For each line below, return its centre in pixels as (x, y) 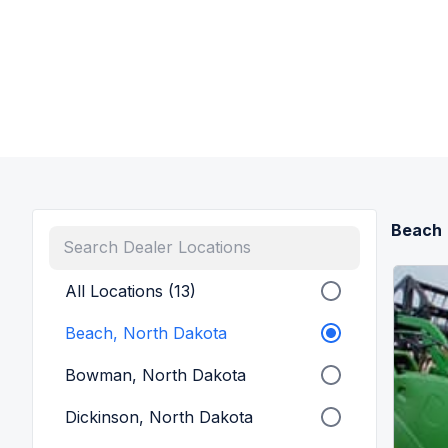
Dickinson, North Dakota (159, 417)
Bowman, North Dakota (155, 375)
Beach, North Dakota (146, 333)
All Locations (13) (130, 291)
